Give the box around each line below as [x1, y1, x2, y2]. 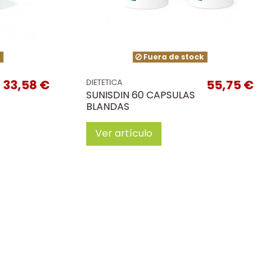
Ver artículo [95, 126, 152, 141]
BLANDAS [86, 99, 129, 114]
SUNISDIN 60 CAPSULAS [86, 87, 195, 102]
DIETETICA [86, 77, 123, 88]
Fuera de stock [141, 52, 205, 63]
